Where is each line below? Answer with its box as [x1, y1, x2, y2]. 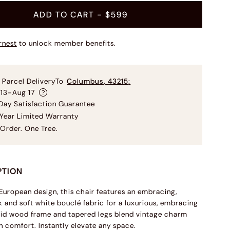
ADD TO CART [33, 9, 94, 20]
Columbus [67, 76, 104, 86]
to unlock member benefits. [19, 39, 117, 48]
